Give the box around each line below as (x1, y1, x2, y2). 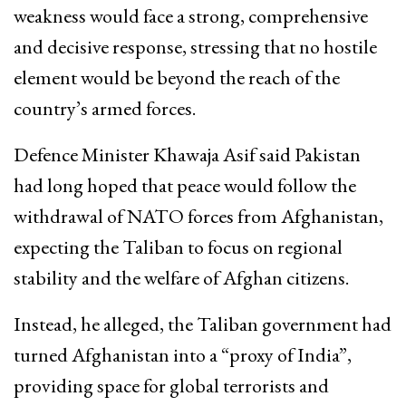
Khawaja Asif (153, 141, 256, 169)
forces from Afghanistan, (184, 203, 383, 230)
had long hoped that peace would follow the (14, 172, 356, 199)
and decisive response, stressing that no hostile (14, 34, 377, 61)
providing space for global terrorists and (14, 372, 329, 400)
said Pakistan (256, 141, 361, 169)
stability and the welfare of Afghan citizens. (14, 265, 349, 292)
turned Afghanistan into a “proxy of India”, (14, 342, 352, 369)
